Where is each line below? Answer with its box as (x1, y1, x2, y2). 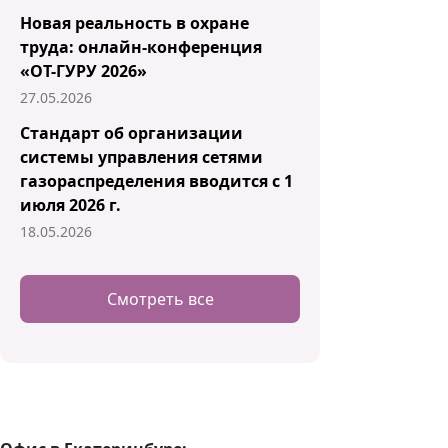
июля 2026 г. (20, 193, 121, 216)
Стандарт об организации (20, 121, 243, 144)
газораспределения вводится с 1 (20, 169, 293, 192)
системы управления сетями (20, 145, 263, 168)
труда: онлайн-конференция (20, 35, 262, 58)
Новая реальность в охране (20, 11, 249, 34)
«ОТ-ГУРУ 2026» (20, 59, 147, 82)
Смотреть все (106, 287, 214, 310)
